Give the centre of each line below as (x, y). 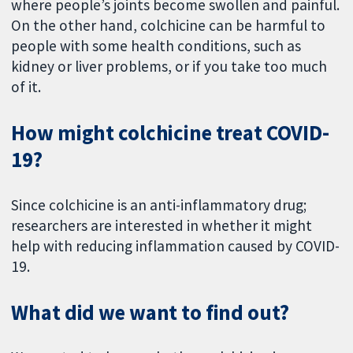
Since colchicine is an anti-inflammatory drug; (159, 204)
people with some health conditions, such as (156, 46)
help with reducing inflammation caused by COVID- (176, 245)
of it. (28, 87)
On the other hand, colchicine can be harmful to (169, 26)
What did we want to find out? (150, 312)
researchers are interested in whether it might (162, 225)
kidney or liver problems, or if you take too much (169, 67)
